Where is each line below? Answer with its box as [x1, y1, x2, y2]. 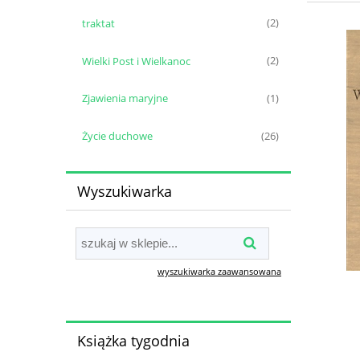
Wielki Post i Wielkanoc [81, 53, 190, 68]
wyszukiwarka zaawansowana [157, 264, 281, 277]
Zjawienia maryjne [81, 91, 168, 106]
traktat [81, 15, 115, 31]
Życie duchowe [81, 129, 153, 144]
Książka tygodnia [76, 331, 190, 351]
